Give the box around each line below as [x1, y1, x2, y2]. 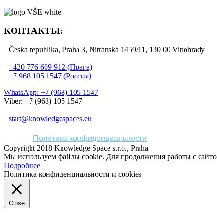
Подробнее [4, 161, 40, 170]
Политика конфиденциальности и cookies [4, 170, 141, 178]
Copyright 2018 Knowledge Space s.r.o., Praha [4, 143, 148, 152]
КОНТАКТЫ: [4, 25, 63, 36]
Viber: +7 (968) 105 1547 [4, 96, 82, 105]
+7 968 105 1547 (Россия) [9, 71, 91, 80]
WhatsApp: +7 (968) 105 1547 [4, 88, 98, 96]
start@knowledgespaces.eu [9, 114, 92, 123]
